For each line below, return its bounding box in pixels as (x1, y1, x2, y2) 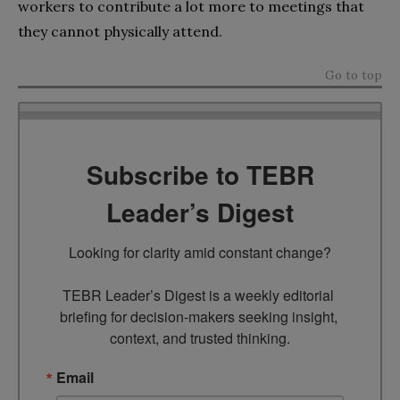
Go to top (325, 66, 382, 83)
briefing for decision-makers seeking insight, (59, 306, 337, 328)
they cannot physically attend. (18, 21, 222, 40)
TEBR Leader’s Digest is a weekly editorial (62, 285, 334, 306)
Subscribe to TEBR (86, 156, 314, 194)
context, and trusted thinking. (110, 328, 290, 349)
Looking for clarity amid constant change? (69, 242, 331, 263)
